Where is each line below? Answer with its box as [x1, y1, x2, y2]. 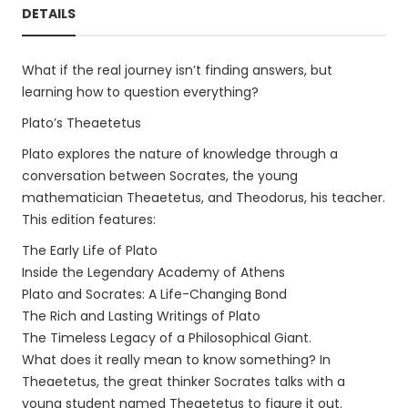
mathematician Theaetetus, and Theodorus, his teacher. [22, 189, 385, 207]
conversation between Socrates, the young [22, 167, 298, 185]
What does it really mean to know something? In [22, 351, 331, 369]
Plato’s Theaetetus [22, 114, 141, 132]
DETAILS [22, 5, 76, 23]
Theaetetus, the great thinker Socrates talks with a [22, 372, 345, 391]
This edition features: [22, 210, 156, 229]
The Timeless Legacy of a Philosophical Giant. [22, 329, 311, 347]
